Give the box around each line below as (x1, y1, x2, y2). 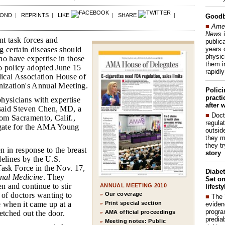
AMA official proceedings (104, 208, 176, 215)
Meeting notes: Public (104, 217, 166, 224)
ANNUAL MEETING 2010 (100, 182, 167, 188)
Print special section (104, 199, 162, 206)
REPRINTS (21, 12, 49, 18)
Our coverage (104, 190, 143, 197)
